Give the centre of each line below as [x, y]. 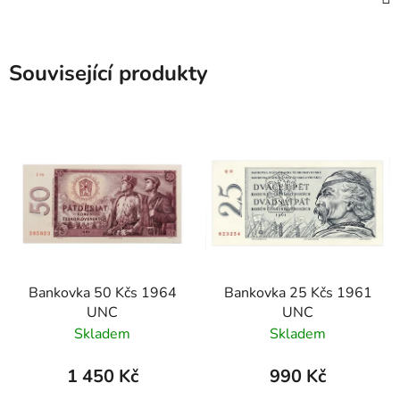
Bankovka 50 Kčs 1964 [102, 292]
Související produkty [108, 74]
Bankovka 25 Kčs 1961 [298, 292]
